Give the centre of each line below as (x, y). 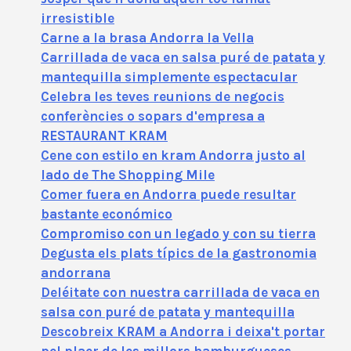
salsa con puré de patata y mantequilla (168, 311)
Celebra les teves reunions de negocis (163, 96)
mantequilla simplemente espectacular (169, 76)
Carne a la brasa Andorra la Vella (147, 37)
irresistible (78, 18)
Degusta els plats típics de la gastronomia (179, 253)
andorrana (76, 272)
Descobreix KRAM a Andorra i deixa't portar (183, 331)
